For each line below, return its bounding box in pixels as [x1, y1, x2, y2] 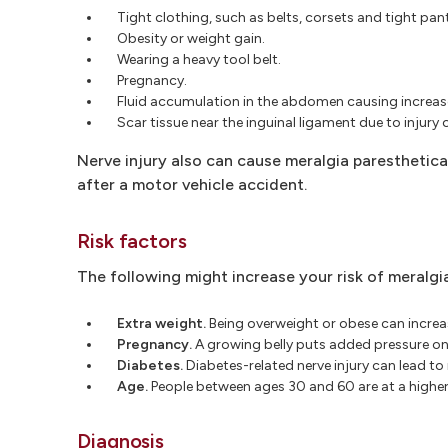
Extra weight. [117, 314, 206, 332]
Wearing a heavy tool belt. [117, 50, 281, 68]
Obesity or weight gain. [117, 29, 265, 47]
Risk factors [77, 228, 187, 253]
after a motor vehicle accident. [77, 174, 307, 194]
